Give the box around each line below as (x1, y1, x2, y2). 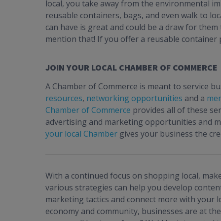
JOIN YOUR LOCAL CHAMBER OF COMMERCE (45, 62, 218, 74)
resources (45, 93, 82, 104)
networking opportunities (86, 93, 183, 104)
